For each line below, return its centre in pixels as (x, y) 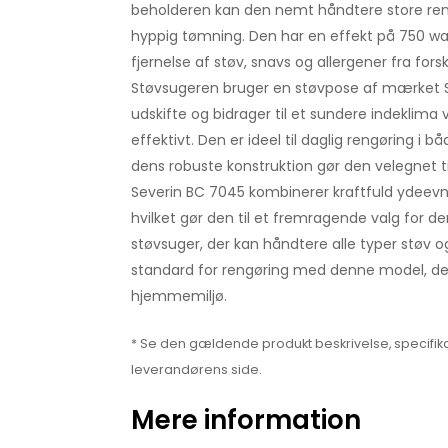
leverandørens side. (196, 369)
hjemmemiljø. (178, 296)
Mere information (245, 420)
